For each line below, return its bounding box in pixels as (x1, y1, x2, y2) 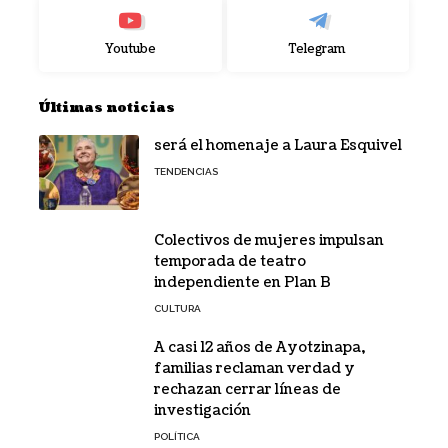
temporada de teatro (154, 251, 306, 271)
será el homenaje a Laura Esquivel (154, 135, 402, 155)
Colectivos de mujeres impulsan (154, 230, 384, 250)
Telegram (289, 40, 347, 58)
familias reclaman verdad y (154, 358, 355, 378)
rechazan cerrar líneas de (154, 379, 341, 399)
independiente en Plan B (154, 272, 331, 292)
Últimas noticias (39, 98, 175, 117)
